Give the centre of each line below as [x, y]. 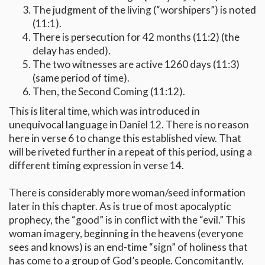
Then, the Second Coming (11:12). [109, 92]
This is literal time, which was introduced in [104, 111]
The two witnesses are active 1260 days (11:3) [136, 64]
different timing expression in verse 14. [96, 166]
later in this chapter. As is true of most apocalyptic [120, 206]
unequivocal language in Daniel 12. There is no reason [129, 125]
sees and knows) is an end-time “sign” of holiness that [128, 247]
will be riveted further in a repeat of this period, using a [130, 152]
